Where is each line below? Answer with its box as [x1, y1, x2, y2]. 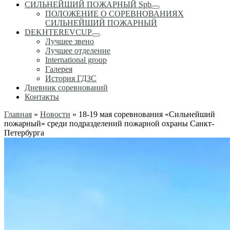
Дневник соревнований [25, 83, 108, 92]
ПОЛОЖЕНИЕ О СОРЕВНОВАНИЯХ [45, 9, 184, 18]
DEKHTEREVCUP [25, 28, 92, 36]
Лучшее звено [45, 37, 94, 46]
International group [45, 55, 107, 64]
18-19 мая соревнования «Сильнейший [79, 110, 215, 119]
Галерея [45, 65, 72, 73]
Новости [40, 110, 70, 119]
